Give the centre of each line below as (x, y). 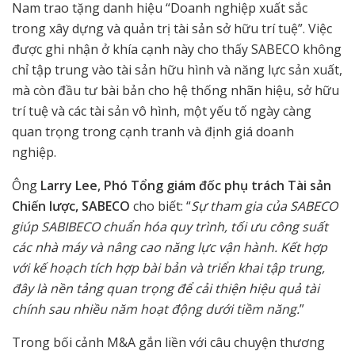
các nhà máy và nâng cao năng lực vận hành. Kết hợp (170, 248)
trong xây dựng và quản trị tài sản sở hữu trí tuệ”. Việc (172, 29)
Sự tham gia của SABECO (264, 206)
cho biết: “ (162, 206)
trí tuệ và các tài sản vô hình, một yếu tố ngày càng (162, 111)
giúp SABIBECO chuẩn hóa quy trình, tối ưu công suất (170, 227)
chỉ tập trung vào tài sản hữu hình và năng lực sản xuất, (177, 70)
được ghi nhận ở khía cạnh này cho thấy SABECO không (177, 50)
